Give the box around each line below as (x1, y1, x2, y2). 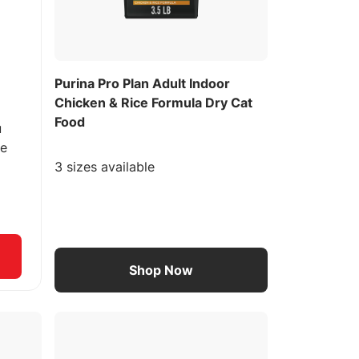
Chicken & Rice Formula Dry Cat (54, 94, 252, 111)
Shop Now (128, 262, 193, 279)
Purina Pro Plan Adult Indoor (54, 75, 230, 91)
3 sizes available (54, 158, 155, 175)
